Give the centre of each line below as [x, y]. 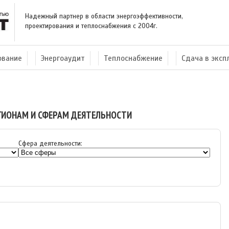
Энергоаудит [63, 58]
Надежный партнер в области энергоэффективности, [104, 16]
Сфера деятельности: [51, 144]
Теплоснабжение [133, 58]
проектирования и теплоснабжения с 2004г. [91, 26]
